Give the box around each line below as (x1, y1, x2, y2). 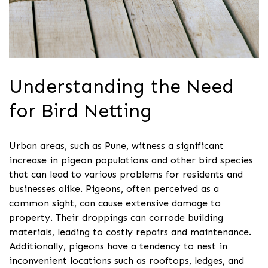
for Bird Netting (9, 99, 152, 122)
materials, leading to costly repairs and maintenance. (9, 226, 251, 238)
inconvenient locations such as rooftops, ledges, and (9, 255, 244, 267)
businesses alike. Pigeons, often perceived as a (9, 183, 219, 195)
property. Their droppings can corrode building (9, 212, 223, 224)
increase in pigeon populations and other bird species (9, 154, 253, 166)
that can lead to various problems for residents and (9, 169, 243, 181)
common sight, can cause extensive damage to (9, 197, 221, 209)
